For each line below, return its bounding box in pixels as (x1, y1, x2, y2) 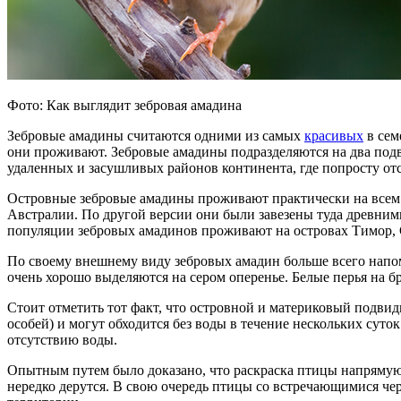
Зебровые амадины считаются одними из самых (7, 127, 304, 143)
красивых (304, 127, 363, 143)
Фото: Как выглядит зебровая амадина (7, 97, 242, 113)
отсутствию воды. (7, 331, 117, 347)
